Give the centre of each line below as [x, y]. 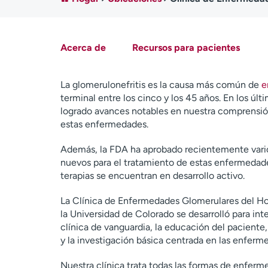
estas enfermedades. [104, 124]
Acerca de [83, 48]
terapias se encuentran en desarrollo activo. [152, 176]
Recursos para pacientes [186, 48]
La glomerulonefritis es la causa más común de [161, 85]
